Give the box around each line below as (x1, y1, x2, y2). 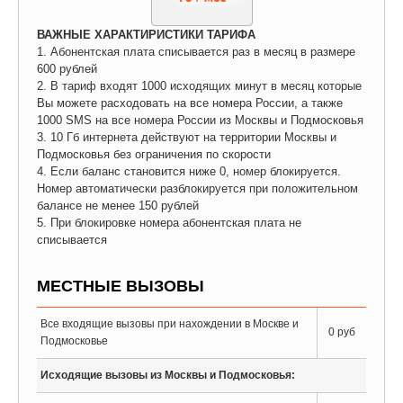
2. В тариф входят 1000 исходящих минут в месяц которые (37, 79, 362, 93)
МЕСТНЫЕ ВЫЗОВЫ (37, 277, 204, 295)
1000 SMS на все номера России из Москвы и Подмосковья (37, 113, 363, 127)
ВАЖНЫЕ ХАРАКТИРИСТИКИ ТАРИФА (37, 28, 255, 41)
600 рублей (37, 62, 97, 76)
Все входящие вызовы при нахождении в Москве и (40, 318, 299, 330)
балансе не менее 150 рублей (37, 199, 199, 212)
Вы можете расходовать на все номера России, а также (37, 96, 343, 110)
